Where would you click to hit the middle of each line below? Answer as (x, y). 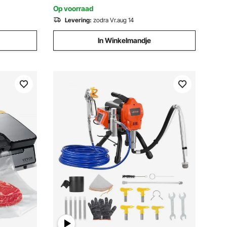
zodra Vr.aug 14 (113, 20)
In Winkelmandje (124, 40)
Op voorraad (73, 8)
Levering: (78, 20)
